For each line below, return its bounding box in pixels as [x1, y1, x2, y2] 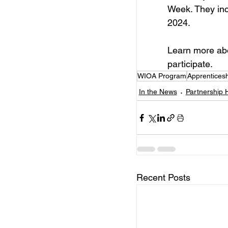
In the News [138, 88, 177, 96]
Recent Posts [136, 172, 190, 183]
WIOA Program [137, 72, 186, 80]
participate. [167, 59, 213, 70]
